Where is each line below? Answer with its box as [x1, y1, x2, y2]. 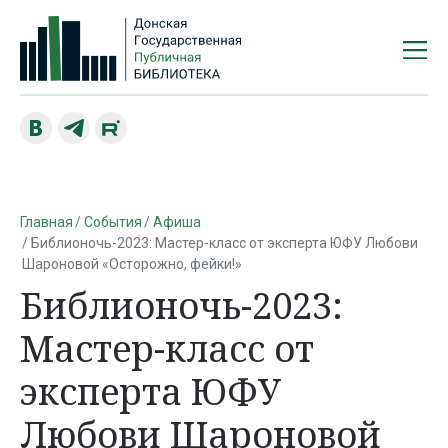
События [83, 213, 142, 230]
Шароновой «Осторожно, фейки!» [22, 255, 243, 272]
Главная [20, 213, 73, 230]
